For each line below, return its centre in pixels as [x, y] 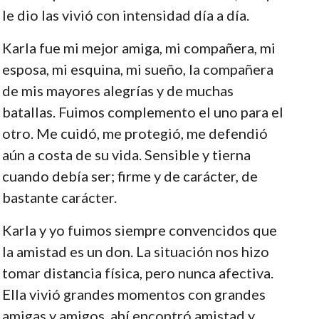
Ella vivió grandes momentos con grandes [134, 294]
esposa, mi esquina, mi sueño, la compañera [137, 69]
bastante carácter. [59, 197]
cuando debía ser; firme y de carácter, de [130, 176]
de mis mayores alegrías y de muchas [117, 90]
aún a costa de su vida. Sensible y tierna [126, 154]
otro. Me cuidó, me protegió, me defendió [135, 133]
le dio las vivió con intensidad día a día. [125, 15]
